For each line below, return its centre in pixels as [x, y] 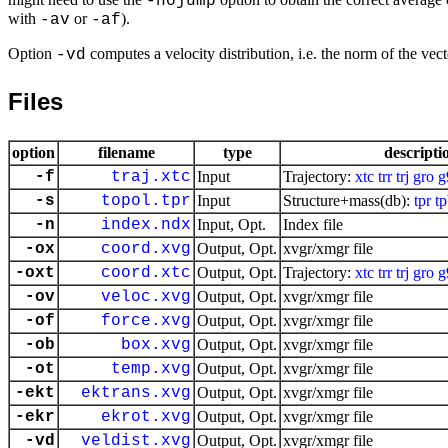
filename [126, 152]
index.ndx [146, 225]
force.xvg [146, 321]
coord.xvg [146, 249]
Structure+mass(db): [348, 200]
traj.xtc [151, 177]
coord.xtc [146, 273]
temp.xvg [151, 369]
